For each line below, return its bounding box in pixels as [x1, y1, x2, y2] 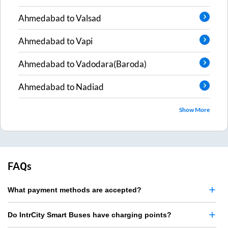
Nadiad [76, 81, 104, 92]
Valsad [76, 12, 101, 23]
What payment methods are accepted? [8, 186, 141, 194]
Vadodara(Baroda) [76, 58, 147, 69]
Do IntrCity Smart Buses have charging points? [8, 211, 172, 219]
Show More [179, 106, 210, 114]
